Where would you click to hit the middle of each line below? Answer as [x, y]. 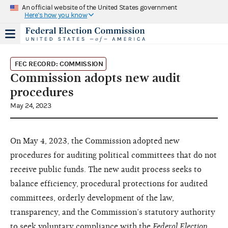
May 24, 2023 [31, 106]
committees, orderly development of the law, [92, 198]
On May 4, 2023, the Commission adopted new [95, 141]
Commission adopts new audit [95, 78]
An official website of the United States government [99, 7]
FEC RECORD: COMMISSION [59, 64]
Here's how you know [56, 15]
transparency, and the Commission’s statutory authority [113, 212]
